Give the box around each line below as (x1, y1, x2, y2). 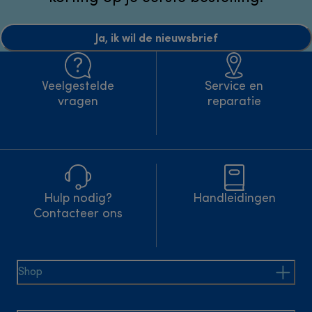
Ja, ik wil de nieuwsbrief (95, 30, 217, 45)
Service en (205, 81, 264, 93)
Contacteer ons (33, 208, 123, 221)
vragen (57, 96, 98, 109)
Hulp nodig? (43, 193, 112, 205)
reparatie (207, 96, 261, 109)
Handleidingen (192, 193, 276, 205)
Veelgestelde (41, 81, 114, 93)
